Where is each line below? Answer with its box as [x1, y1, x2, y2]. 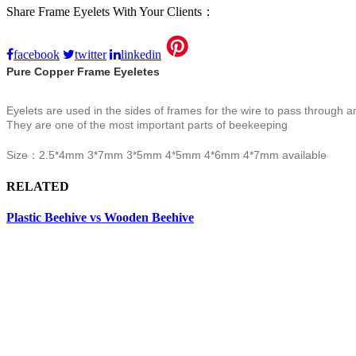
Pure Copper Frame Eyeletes [6, 64, 160, 78]
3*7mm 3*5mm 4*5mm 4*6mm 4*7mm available [87, 148, 327, 161]
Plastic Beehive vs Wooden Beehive [6, 211, 194, 225]
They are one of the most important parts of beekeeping [6, 118, 288, 131]
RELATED [6, 180, 69, 194]
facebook [14, 47, 60, 61]
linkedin [121, 47, 161, 61]
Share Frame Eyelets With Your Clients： [6, 4, 215, 18]
